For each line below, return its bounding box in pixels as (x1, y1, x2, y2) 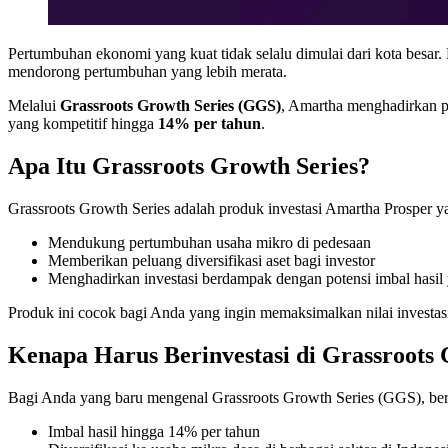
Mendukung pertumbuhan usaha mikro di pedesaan (48, 234, 371, 252)
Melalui (8, 97, 60, 115)
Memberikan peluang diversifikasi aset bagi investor (48, 252, 375, 270)
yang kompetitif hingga (8, 115, 158, 133)
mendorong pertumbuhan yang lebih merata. (8, 63, 287, 81)
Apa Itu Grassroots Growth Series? (8, 153, 370, 180)
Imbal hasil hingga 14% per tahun (48, 423, 260, 441)
